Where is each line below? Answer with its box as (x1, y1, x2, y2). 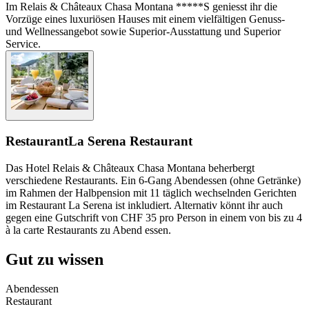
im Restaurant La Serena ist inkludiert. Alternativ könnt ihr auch (6, 199, 283, 211)
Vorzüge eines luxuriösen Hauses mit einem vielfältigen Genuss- (6, 13, 285, 26)
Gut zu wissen (6, 250, 103, 268)
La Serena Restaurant (68, 133, 192, 148)
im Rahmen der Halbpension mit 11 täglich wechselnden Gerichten (6, 186, 297, 199)
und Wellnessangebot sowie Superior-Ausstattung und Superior (6, 26, 281, 38)
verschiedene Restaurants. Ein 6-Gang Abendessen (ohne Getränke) (6, 174, 301, 186)
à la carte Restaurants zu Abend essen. (6, 223, 171, 236)
